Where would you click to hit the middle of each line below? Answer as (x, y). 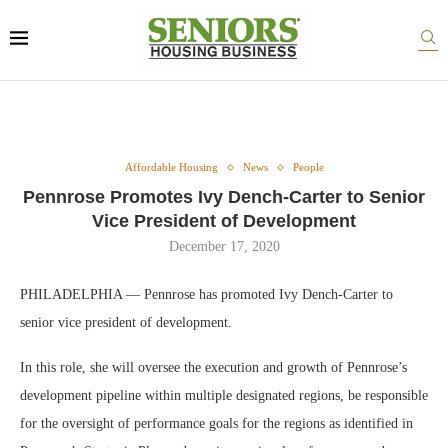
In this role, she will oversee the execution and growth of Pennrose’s (213, 367)
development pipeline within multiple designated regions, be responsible (224, 395)
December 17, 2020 (224, 246)
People (308, 167)
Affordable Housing (171, 167)
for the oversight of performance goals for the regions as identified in (216, 423)
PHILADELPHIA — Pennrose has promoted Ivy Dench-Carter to (206, 294)
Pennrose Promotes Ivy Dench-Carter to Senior (224, 197)
